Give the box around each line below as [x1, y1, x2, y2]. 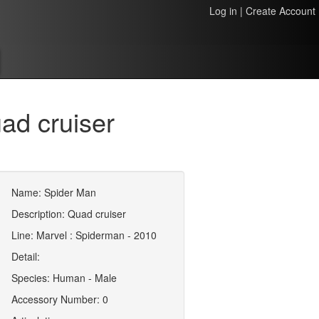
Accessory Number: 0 [11, 292, 109, 306]
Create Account [246, 4, 315, 18]
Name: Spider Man [11, 185, 97, 199]
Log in [209, 4, 237, 18]
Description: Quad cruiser [11, 206, 127, 221]
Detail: [11, 249, 41, 263]
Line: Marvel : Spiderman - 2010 [11, 228, 157, 242]
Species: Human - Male [11, 271, 117, 285]
